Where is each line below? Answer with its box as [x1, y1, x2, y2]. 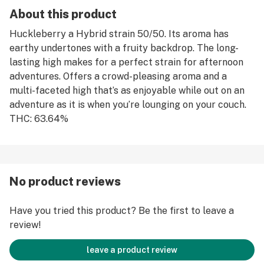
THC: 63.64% [9, 113, 68, 124]
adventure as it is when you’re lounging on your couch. [9, 99, 246, 110]
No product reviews [9, 174, 121, 189]
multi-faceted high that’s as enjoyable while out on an [9, 85, 245, 96]
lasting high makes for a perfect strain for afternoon [9, 57, 243, 68]
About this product [9, 7, 117, 21]
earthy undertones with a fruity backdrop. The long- [9, 42, 239, 54]
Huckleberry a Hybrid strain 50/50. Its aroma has [9, 28, 229, 39]
